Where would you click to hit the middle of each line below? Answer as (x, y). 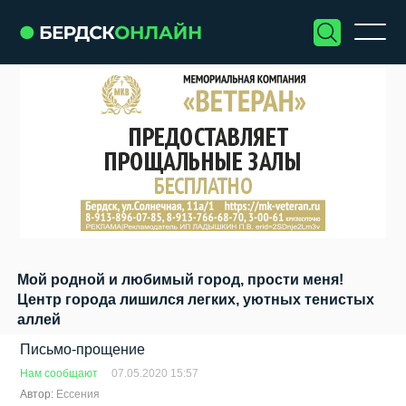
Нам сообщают (59, 373)
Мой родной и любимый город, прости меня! (180, 280)
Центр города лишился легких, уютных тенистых (196, 300)
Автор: (39, 394)
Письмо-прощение (83, 349)
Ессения (80, 394)
